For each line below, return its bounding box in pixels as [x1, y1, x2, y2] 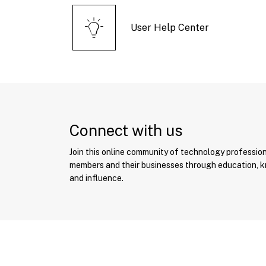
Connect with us [69, 121, 183, 140]
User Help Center [131, 22, 209, 33]
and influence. [69, 173, 123, 183]
